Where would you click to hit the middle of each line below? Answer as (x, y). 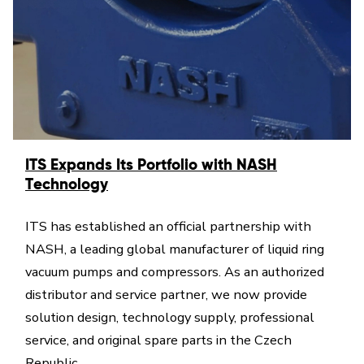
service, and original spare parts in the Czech (158, 340)
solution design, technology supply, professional (170, 317)
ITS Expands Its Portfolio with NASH (151, 165)
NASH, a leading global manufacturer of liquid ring (175, 249)
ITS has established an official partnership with (168, 226)
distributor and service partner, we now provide (166, 295)
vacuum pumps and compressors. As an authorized (175, 272)
